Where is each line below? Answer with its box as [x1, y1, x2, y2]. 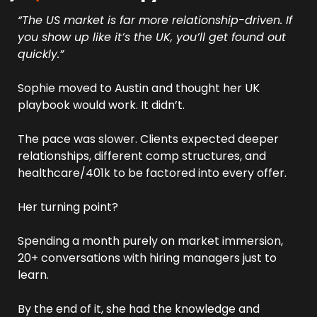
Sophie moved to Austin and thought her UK [18, 80, 260, 96]
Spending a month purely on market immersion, [18, 233, 283, 249]
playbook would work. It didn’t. [18, 97, 188, 113]
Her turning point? [18, 199, 121, 215]
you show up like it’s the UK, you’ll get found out [18, 29, 286, 45]
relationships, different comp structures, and [18, 148, 266, 164]
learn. [18, 267, 52, 283]
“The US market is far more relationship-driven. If [18, 12, 292, 28]
